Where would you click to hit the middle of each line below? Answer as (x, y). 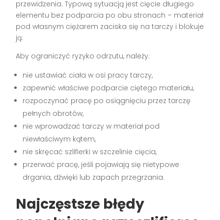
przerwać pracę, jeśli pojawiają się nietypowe (101, 165)
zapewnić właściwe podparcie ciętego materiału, (109, 88)
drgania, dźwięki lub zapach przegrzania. (94, 178)
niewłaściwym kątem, (59, 139)
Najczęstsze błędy (80, 204)
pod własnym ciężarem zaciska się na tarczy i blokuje (110, 27)
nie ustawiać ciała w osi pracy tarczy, (88, 75)
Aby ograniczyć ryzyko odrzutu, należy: (83, 56)
